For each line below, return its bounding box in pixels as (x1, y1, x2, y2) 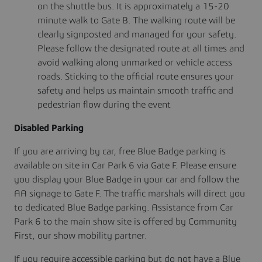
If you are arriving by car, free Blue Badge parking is (14, 146, 226, 157)
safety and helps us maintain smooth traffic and (37, 85, 233, 96)
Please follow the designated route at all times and (37, 43, 244, 54)
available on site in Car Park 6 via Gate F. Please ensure (14, 160, 236, 171)
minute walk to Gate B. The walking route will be (37, 15, 235, 26)
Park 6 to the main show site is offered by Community (14, 216, 237, 227)
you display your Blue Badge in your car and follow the (14, 174, 239, 185)
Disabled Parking (14, 122, 86, 133)
